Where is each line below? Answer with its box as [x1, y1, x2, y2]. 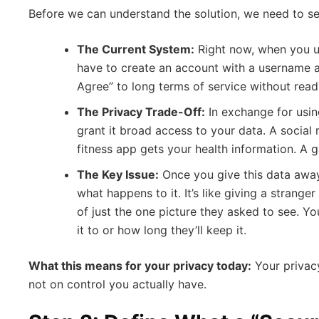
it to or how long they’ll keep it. [77, 222, 246, 237]
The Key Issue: [77, 167, 159, 182]
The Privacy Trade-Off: [77, 104, 205, 119]
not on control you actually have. [28, 276, 206, 291]
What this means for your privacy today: [28, 258, 251, 273]
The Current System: [77, 41, 194, 56]
